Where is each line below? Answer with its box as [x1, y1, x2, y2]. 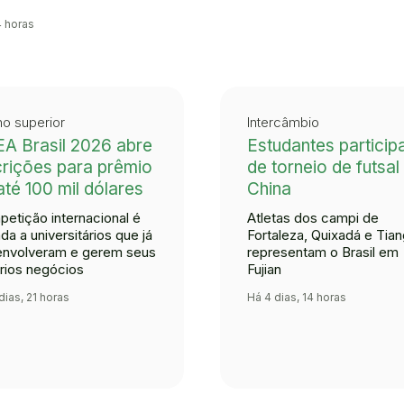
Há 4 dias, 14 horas [247, 289, 346, 304]
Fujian [247, 261, 281, 279]
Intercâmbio [247, 114, 319, 132]
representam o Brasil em [247, 243, 399, 262]
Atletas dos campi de [247, 209, 379, 227]
